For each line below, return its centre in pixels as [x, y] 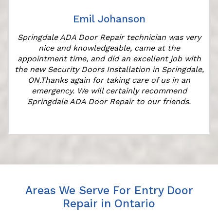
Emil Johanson [109, 19]
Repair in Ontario [109, 204]
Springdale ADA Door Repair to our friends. [109, 102]
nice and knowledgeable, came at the [109, 48]
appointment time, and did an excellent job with [109, 59]
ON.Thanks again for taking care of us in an [109, 80]
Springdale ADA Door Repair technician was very [109, 37]
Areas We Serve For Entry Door [109, 191]
